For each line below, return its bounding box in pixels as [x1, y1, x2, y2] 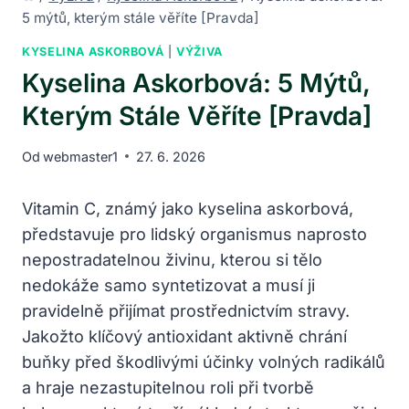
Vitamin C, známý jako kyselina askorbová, [22, 198, 353, 218]
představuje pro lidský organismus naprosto [22, 224, 367, 244]
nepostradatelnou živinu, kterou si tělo [22, 249, 322, 269]
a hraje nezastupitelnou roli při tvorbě [22, 377, 314, 397]
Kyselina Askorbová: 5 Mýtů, [22, 68, 370, 100]
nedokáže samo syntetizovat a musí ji [22, 275, 315, 295]
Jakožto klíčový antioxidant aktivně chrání [22, 326, 347, 346]
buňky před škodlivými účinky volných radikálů [22, 351, 385, 372]
